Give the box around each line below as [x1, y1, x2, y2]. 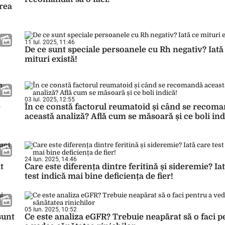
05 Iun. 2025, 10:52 [25, 206, 77, 213]
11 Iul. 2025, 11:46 [25, 39, 75, 46]
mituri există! [25, 55, 77, 64]
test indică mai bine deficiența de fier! [25, 172, 173, 181]
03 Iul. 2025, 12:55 [25, 96, 75, 103]
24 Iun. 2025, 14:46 [25, 156, 77, 163]
